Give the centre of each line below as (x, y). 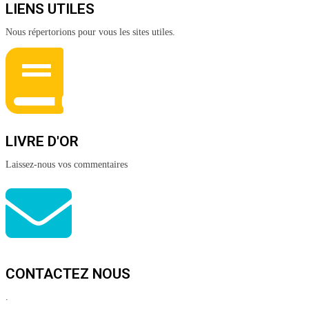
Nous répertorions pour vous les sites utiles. (90, 32)
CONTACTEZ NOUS (68, 273)
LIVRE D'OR (42, 141)
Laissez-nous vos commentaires (67, 164)
